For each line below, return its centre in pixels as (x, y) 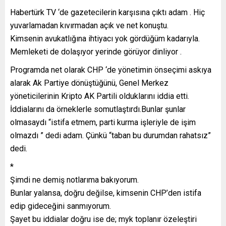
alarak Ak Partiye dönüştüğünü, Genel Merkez (89, 83)
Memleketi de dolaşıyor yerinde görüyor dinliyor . (96, 52)
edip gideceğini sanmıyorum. (61, 206)
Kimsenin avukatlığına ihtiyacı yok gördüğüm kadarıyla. (105, 39)
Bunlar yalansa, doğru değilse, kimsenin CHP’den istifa (106, 193)
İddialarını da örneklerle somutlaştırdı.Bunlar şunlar (98, 109)
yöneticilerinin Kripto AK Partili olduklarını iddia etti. (100, 96)
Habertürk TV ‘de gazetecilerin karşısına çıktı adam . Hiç (107, 13)
